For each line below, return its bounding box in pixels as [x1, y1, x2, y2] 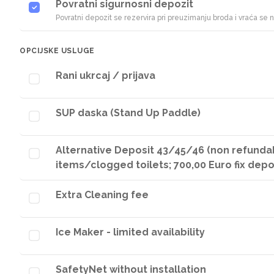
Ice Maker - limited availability [56, 226, 205, 238]
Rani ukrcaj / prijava [56, 70, 155, 81]
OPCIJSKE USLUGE [20, 46, 95, 55]
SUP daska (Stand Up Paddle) [56, 107, 201, 119]
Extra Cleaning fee [56, 189, 149, 201]
